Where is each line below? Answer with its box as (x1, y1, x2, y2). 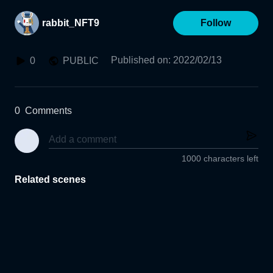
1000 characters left (182, 154, 258, 164)
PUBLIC (63, 55, 99, 66)
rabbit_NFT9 (42, 18, 99, 28)
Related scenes (15, 174, 86, 185)
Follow (200, 18, 231, 28)
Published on (111, 55, 168, 65)
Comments (25, 105, 72, 116)
